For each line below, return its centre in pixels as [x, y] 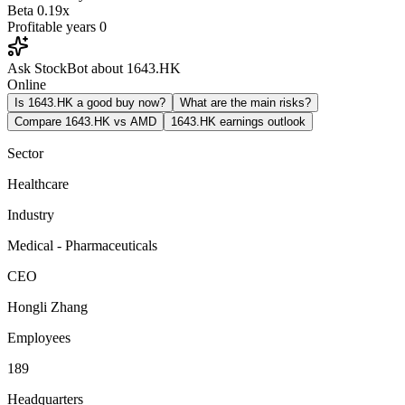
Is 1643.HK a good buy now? [90, 102]
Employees [39, 337]
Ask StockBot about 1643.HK [94, 68]
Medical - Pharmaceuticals [82, 245]
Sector [25, 153]
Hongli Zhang [47, 306]
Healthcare [38, 184]
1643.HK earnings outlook [238, 121]
